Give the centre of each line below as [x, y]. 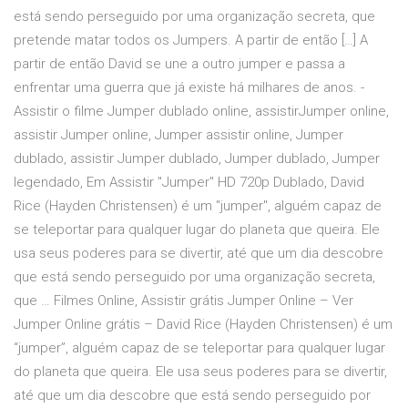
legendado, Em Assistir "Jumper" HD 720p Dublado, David [189, 183]
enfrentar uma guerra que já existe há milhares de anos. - [189, 88]
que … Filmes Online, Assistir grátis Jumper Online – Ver [184, 301]
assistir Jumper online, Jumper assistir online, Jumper [178, 135]
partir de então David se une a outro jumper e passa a [179, 64]
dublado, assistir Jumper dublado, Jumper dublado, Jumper [197, 159]
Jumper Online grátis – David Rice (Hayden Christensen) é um [203, 325]
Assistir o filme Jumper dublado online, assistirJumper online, [201, 112]
